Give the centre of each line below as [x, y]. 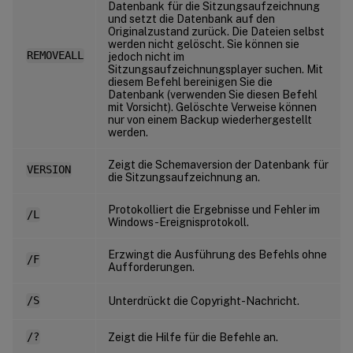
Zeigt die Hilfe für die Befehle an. [193, 337]
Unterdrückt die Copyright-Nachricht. [204, 301]
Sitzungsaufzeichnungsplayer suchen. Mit [216, 69]
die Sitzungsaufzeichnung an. [184, 177]
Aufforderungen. [151, 267]
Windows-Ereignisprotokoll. [178, 222]
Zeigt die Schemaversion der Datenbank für [218, 164]
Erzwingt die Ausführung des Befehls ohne [217, 254]
